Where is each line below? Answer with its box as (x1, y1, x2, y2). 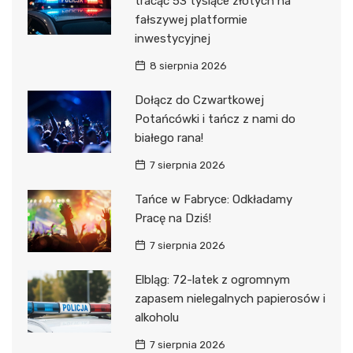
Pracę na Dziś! (134, 210, 211, 225)
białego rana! (134, 130, 203, 145)
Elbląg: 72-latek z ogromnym (134, 272, 290, 287)
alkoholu (134, 310, 179, 325)
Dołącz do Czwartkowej (134, 92, 264, 107)
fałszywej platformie (134, 12, 247, 27)
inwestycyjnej (134, 31, 210, 46)
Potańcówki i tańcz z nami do (134, 111, 295, 126)
